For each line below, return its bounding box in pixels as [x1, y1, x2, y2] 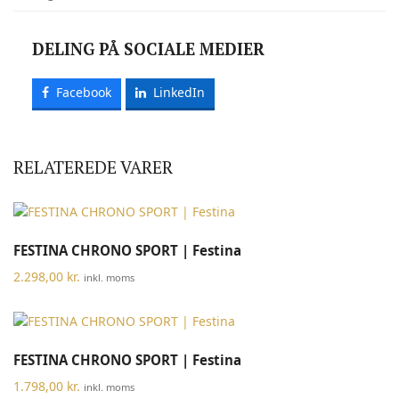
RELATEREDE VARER [13, 155, 173, 179]
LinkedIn [153, 84, 206, 102]
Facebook [56, 84, 112, 102]
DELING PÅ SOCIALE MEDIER [31, 38, 265, 60]
